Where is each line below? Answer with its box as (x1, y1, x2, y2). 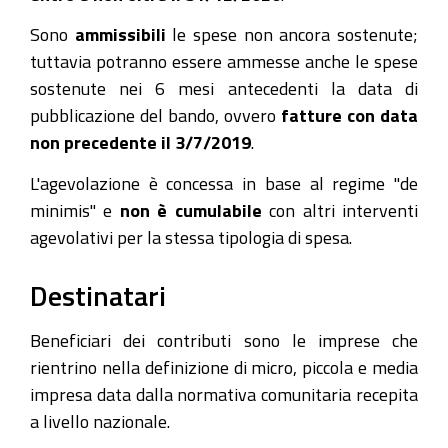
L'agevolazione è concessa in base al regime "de (30, 173, 418, 192)
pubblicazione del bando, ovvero (30, 106, 281, 124)
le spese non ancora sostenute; (165, 25, 419, 43)
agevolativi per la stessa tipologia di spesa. (30, 227, 352, 246)
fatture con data (281, 106, 418, 124)
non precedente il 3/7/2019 (30, 133, 251, 151)
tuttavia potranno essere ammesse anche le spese (30, 52, 418, 70)
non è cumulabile (119, 200, 262, 219)
